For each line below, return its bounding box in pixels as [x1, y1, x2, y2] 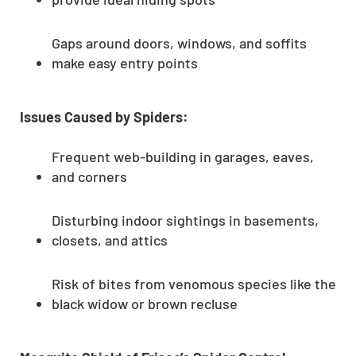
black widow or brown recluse [52, 294, 238, 312]
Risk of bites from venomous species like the [52, 274, 336, 292]
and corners [52, 167, 127, 185]
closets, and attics [52, 230, 168, 249]
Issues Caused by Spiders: [20, 107, 188, 126]
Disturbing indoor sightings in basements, [52, 211, 319, 229]
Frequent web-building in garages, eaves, [52, 147, 314, 165]
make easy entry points [52, 53, 198, 72]
